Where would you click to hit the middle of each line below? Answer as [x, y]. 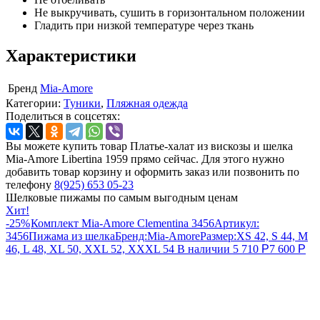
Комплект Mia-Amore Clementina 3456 [122, 223]
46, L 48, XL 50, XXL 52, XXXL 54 [90, 249]
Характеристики [71, 55]
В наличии [204, 249]
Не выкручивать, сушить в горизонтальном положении [170, 12]
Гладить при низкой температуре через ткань [144, 25]
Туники [82, 103]
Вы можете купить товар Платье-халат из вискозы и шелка [149, 146]
